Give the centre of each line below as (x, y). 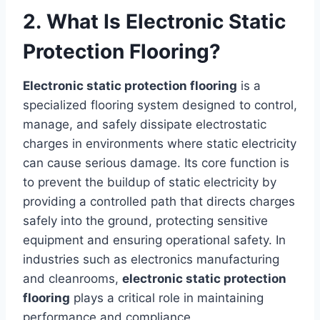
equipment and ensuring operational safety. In (154, 240)
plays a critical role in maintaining (167, 298)
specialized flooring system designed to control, (160, 105)
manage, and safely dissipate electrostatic (145, 125)
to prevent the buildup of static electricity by (150, 182)
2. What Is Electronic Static (154, 22)
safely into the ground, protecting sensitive (145, 221)
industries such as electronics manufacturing (151, 260)
